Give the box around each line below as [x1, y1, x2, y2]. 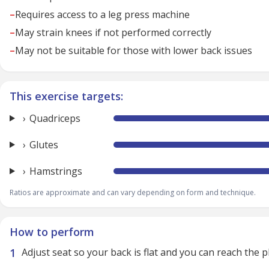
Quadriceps [29, 112, 80, 125]
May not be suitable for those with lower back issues [15, 44, 252, 57]
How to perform [10, 225, 94, 239]
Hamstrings [29, 165, 82, 178]
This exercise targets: [10, 89, 123, 103]
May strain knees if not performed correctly [15, 26, 211, 39]
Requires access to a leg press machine [15, 8, 190, 21]
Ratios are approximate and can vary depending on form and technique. [10, 187, 256, 198]
